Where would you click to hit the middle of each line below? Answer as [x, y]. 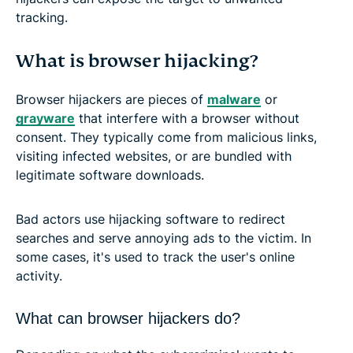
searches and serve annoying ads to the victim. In [163, 238]
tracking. [42, 17]
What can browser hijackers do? [128, 318]
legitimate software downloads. [110, 175]
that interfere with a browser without [187, 118]
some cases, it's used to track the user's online [155, 256]
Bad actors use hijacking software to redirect [150, 219]
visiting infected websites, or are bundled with [154, 156]
